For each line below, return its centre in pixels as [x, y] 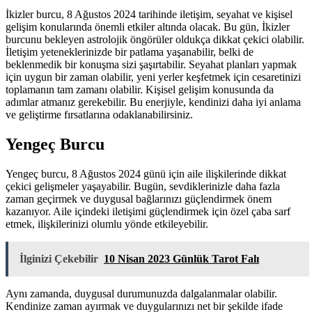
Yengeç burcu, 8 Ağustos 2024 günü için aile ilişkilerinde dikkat [146, 173]
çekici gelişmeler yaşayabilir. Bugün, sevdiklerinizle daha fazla [143, 186]
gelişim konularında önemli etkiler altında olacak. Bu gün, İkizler [148, 26]
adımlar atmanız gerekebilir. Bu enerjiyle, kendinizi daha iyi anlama [153, 102]
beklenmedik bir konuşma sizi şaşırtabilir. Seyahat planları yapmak [151, 64]
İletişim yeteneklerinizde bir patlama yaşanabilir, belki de [130, 52]
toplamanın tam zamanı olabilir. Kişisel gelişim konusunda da [140, 89]
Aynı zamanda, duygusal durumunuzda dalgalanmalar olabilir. [141, 293]
